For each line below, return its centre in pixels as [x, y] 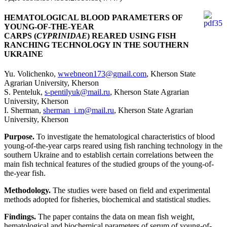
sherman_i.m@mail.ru [79, 110]
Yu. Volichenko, [31, 74]
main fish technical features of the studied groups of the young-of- [109, 164]
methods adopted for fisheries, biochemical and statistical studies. [107, 200]
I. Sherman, [24, 110]
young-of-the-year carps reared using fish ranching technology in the [113, 146]
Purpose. [19, 137]
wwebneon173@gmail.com [102, 74]
